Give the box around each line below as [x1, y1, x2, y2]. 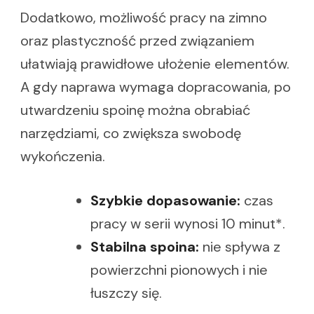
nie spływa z [199, 237, 280, 256]
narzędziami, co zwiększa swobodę [20, 123, 241, 142]
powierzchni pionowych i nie [90, 260, 268, 279]
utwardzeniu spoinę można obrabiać [20, 100, 250, 119]
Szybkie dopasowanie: [90, 191, 240, 210]
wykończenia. [20, 146, 105, 165]
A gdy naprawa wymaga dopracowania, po [20, 77, 291, 96]
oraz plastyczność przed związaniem [20, 31, 254, 50]
